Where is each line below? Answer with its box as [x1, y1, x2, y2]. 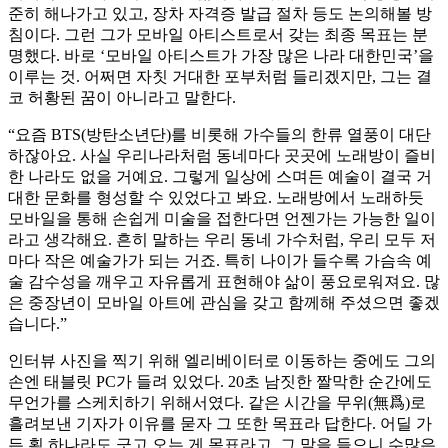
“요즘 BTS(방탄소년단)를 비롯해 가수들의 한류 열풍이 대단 [8, 126, 431, 144]
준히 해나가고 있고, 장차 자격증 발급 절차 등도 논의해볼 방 [8, 5, 432, 23]
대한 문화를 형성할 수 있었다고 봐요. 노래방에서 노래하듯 [8, 189, 424, 207]
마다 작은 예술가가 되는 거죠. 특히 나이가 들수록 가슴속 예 [8, 252, 432, 270]
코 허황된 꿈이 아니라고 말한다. [8, 89, 236, 107]
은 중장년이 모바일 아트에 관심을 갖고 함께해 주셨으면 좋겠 [8, 294, 440, 312]
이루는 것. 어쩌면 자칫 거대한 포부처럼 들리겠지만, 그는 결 [8, 68, 432, 86]
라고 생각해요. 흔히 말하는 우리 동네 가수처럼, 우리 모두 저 [8, 231, 436, 249]
